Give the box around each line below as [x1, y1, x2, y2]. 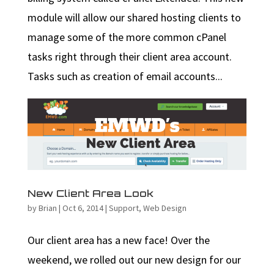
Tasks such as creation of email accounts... [27, 69, 223, 84]
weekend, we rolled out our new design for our [27, 252, 241, 267]
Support [108, 202, 139, 213]
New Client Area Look [27, 187, 154, 199]
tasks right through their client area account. [27, 50, 232, 64]
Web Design [143, 202, 187, 213]
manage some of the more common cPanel [27, 30, 226, 45]
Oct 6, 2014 [62, 202, 103, 213]
